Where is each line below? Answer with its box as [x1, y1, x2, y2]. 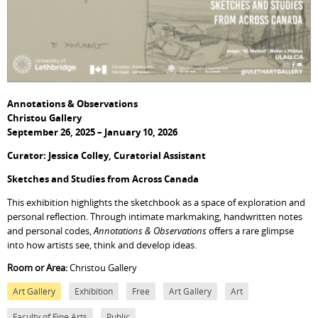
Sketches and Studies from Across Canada [7, 172, 199, 185]
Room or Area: [7, 261, 70, 274]
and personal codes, [7, 224, 94, 237]
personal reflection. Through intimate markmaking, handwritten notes [7, 209, 303, 223]
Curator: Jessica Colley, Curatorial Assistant [7, 149, 207, 163]
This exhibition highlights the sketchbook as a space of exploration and [7, 195, 306, 209]
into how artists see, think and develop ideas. [7, 238, 197, 251]
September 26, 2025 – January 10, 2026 [7, 126, 178, 139]
